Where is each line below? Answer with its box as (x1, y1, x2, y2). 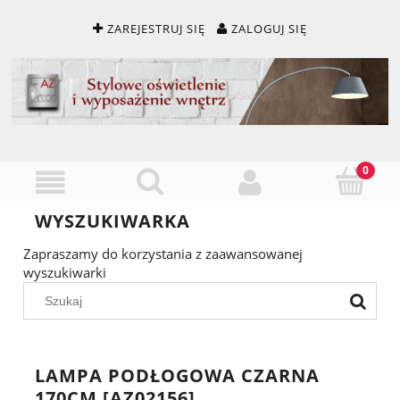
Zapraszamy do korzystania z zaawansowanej (23, 244, 303, 262)
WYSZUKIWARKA (35, 208, 190, 233)
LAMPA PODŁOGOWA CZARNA (35, 362, 320, 387)
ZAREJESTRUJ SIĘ (107, 21, 205, 37)
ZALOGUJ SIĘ (231, 21, 307, 37)
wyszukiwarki (23, 262, 106, 281)
